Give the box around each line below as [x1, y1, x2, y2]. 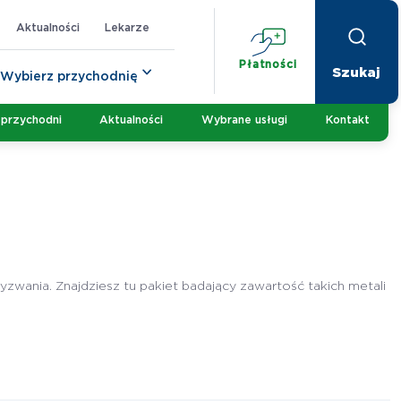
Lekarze [105, 21, 149, 33]
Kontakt [326, 114, 371, 125]
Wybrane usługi [201, 114, 288, 125]
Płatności [239, 58, 297, 70]
